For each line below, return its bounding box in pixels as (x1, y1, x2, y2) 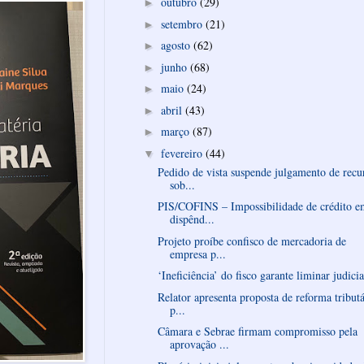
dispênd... (169, 211, 214, 227)
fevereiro (160, 145, 206, 161)
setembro (160, 15, 206, 32)
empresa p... (169, 245, 226, 262)
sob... (169, 176, 195, 193)
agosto (160, 37, 193, 54)
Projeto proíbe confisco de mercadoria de (157, 232, 346, 249)
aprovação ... (169, 336, 229, 353)
